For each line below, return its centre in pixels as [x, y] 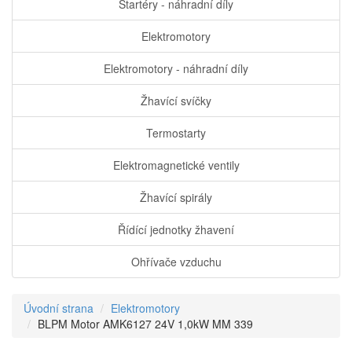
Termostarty [176, 133]
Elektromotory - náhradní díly [176, 69]
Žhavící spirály [176, 198]
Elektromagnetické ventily [176, 165]
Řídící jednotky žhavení [176, 230]
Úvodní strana [59, 308]
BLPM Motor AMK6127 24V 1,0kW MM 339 [145, 324]
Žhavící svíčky [176, 101]
